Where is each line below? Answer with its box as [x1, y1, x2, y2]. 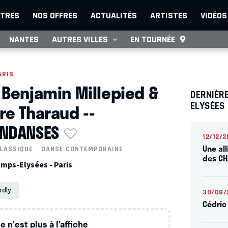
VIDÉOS [201, 10, 227, 20]
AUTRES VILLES [52, 34, 108, 44]
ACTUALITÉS [91, 10, 137, 20]
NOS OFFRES [33, 10, 77, 20]
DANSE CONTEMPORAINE [41, 145, 124, 153]
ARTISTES [150, 10, 187, 20]
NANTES [9, 34, 39, 44]
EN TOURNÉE [130, 34, 175, 44]
